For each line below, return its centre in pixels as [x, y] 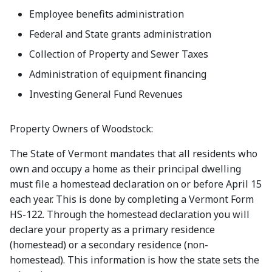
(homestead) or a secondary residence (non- [109, 244]
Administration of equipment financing [118, 74]
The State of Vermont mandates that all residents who [134, 153]
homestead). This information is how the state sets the [134, 260]
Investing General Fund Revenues [106, 94]
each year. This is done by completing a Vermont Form [132, 199]
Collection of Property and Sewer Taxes [119, 54]
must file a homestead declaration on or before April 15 [136, 184]
